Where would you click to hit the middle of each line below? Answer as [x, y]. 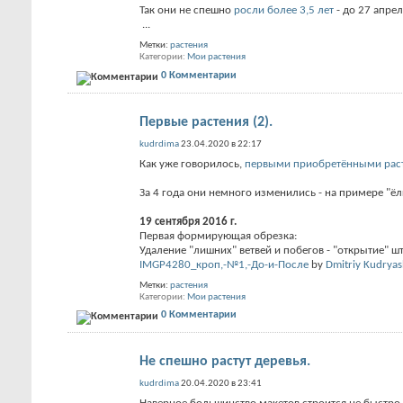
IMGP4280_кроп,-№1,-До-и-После [224, 264]
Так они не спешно [187, 10]
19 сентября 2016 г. [188, 221]
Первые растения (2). [206, 122]
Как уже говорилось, [192, 164]
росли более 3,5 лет [284, 10]
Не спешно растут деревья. [225, 362]
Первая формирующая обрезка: [218, 236]
